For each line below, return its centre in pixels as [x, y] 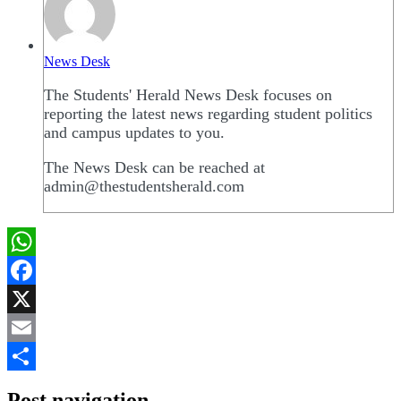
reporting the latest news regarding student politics [208, 113]
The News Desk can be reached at [154, 167]
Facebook [35, 298]
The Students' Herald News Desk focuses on [188, 94]
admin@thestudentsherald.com [144, 186]
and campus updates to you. [134, 132]
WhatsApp [38, 269]
